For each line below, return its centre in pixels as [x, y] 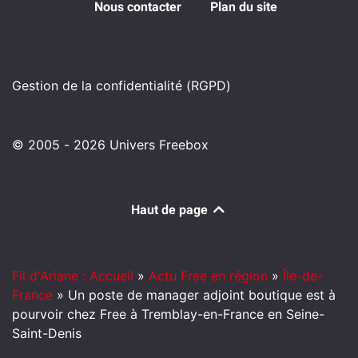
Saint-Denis [47, 333]
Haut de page [171, 209]
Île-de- [303, 275]
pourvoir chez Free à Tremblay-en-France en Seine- [168, 314]
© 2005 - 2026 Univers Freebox [110, 144]
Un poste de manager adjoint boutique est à [202, 294]
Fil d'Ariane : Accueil [73, 275]
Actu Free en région [208, 275]
